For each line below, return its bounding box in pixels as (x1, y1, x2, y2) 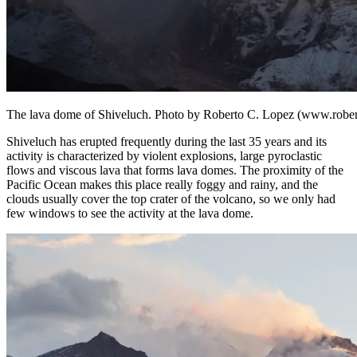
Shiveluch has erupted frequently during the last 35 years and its (6, 134, 327, 148)
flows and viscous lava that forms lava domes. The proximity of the (6, 163, 343, 177)
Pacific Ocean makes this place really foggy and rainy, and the (6, 177, 318, 191)
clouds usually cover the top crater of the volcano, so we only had (6, 191, 335, 206)
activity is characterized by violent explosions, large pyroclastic (6, 148, 322, 163)
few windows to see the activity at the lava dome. (6, 206, 253, 220)
